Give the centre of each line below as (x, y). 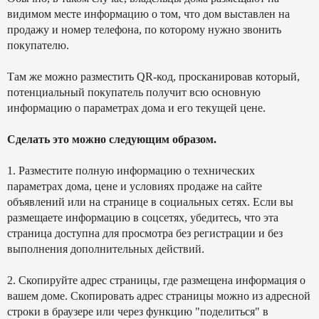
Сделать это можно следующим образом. (112, 139)
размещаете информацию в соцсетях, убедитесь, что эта (143, 218)
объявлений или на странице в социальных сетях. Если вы (150, 202)
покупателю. (38, 45)
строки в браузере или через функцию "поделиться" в (138, 312)
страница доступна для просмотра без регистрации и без (145, 233)
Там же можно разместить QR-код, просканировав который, (153, 77)
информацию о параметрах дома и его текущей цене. (136, 108)
